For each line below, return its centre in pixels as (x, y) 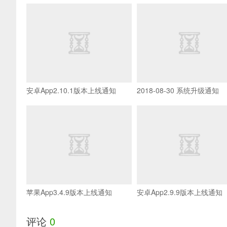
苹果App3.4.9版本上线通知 (69, 192)
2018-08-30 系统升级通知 (178, 90)
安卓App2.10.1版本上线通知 (71, 90)
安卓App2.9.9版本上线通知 (179, 192)
